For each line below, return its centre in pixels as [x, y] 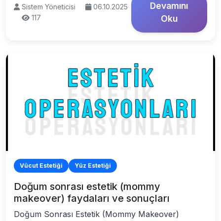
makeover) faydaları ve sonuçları [92, 198]
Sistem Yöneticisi [50, 7]
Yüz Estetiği [93, 166]
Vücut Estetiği [41, 166]
